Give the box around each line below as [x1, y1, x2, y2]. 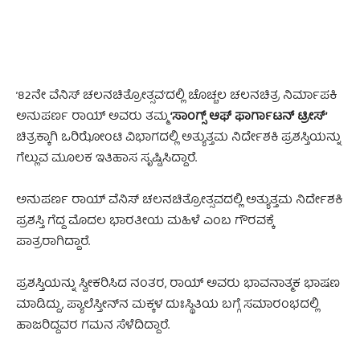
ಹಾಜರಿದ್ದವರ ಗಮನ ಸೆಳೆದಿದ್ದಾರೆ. [16, 315, 170, 337]
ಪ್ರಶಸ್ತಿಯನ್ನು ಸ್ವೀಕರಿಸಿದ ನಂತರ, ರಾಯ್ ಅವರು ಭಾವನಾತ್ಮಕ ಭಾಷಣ [16, 273, 340, 295]
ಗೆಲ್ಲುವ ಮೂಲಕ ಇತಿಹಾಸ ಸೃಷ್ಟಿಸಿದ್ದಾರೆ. [16, 148, 197, 170]
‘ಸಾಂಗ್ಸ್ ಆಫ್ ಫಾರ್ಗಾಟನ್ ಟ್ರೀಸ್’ [170, 106, 327, 128]
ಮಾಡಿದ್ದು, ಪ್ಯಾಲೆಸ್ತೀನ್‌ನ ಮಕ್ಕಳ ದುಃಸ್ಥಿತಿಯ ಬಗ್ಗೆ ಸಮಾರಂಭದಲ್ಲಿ [16, 294, 319, 316]
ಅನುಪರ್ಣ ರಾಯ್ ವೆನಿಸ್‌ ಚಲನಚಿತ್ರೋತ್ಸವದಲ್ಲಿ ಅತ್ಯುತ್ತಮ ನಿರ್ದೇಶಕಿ [16, 190, 342, 211]
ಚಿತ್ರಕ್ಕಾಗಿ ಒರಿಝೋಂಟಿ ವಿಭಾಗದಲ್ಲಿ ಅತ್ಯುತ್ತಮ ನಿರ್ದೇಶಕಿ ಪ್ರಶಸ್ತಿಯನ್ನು [16, 127, 341, 149]
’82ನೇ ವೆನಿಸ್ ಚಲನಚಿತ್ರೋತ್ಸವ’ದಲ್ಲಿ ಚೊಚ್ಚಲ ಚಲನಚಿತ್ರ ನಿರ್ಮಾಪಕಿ [16, 85, 337, 107]
